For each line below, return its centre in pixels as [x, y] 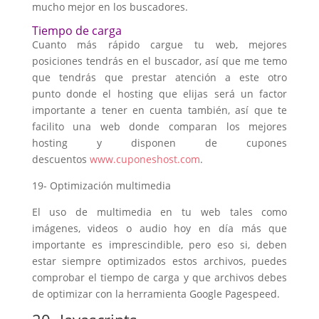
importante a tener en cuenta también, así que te [159, 110]
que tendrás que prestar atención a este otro [159, 77]
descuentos [61, 159]
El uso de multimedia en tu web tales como [159, 212]
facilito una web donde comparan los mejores [159, 126]
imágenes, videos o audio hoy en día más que [159, 228]
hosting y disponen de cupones [159, 143]
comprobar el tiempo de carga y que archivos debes [159, 277]
